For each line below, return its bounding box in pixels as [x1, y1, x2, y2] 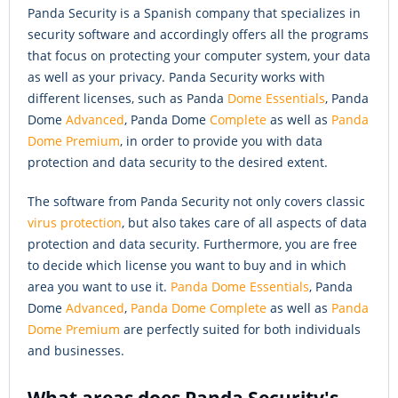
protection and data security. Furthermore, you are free [28, 235, 357, 253]
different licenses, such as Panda [28, 90, 227, 107]
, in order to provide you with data [120, 132, 322, 150]
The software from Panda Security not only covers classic [28, 193, 365, 211]
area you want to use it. [28, 278, 171, 296]
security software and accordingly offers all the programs [28, 26, 369, 44]
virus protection [28, 214, 122, 232]
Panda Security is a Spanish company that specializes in [28, 4, 361, 22]
